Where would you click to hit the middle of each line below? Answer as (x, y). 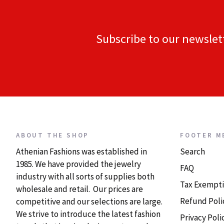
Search (192, 151)
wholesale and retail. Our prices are (79, 189)
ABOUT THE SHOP (53, 135)
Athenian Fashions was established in (81, 151)
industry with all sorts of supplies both (85, 176)
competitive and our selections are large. (89, 201)
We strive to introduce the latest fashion (88, 214)
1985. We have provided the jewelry (78, 164)
